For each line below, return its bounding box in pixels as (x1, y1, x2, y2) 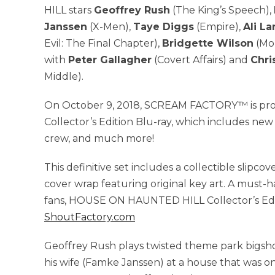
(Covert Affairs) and (152, 53, 250, 66)
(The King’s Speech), (170, 4, 274, 16)
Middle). (44, 70, 83, 82)
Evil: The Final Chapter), (44, 37, 162, 49)
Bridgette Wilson (162, 37, 254, 49)
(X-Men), (87, 20, 133, 33)
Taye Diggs (133, 20, 194, 33)
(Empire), (194, 20, 243, 33)
